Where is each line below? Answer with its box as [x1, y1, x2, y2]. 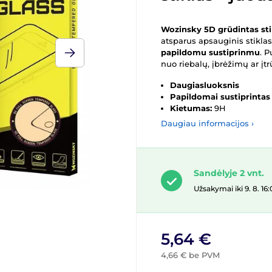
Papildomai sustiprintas [170, 92, 270, 101]
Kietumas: [170, 103, 212, 113]
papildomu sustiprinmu [161, 47, 260, 57]
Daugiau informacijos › [161, 118, 254, 128]
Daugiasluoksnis [170, 80, 239, 90]
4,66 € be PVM [161, 250, 220, 260]
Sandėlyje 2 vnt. [194, 168, 264, 178]
